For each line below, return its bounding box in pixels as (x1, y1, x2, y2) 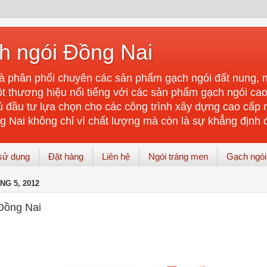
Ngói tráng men (148, 151, 208, 162)
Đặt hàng (48, 151, 83, 162)
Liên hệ (101, 151, 130, 162)
